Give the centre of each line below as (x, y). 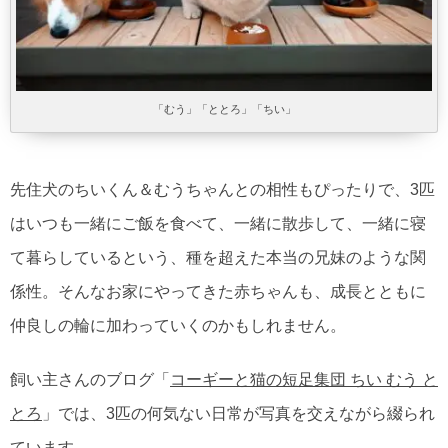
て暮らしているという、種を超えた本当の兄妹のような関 (218, 258)
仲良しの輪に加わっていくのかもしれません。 (178, 326)
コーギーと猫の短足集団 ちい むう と (304, 380)
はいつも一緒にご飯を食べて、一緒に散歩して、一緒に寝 (218, 224)
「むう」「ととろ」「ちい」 (224, 109)
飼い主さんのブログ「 (90, 380)
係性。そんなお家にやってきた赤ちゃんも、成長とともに (218, 292)
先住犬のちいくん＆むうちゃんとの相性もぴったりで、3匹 (222, 190)
